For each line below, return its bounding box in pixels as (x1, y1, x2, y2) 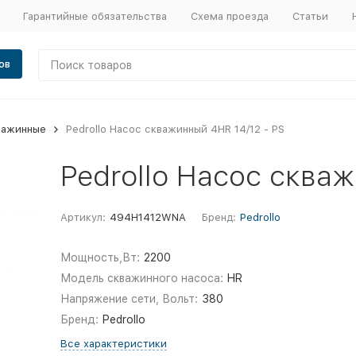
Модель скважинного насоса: (60, 272, 223, 284)
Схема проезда (190, 10, 269, 22)
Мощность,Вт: (60, 251, 140, 264)
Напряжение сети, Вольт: (60, 292, 198, 305)
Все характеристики (60, 338, 167, 350)
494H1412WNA (109, 211, 186, 223)
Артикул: (60, 211, 106, 223)
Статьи (292, 10, 328, 22)
